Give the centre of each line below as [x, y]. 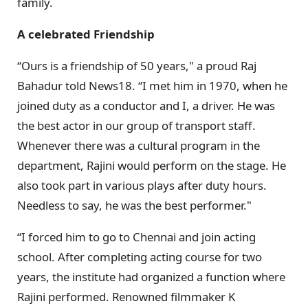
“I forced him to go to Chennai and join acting [136, 236]
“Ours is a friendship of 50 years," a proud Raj [137, 65]
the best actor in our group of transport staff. [136, 125]
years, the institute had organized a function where [151, 276]
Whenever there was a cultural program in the [139, 145]
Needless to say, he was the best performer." [134, 205]
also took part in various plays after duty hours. [142, 185]
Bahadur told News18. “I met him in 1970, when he [152, 85]
